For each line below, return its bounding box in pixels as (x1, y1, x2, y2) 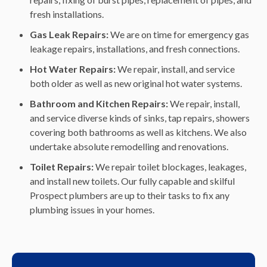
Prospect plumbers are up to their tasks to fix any (30, 190, 229, 201)
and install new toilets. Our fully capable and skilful (30, 175, 235, 187)
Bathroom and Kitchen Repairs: (30, 98, 170, 110)
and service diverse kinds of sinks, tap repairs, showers (30, 112, 250, 124)
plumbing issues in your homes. (30, 204, 154, 216)
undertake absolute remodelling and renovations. (30, 141, 228, 153)
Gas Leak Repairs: (30, 29, 110, 41)
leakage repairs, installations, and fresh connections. (30, 43, 240, 55)
